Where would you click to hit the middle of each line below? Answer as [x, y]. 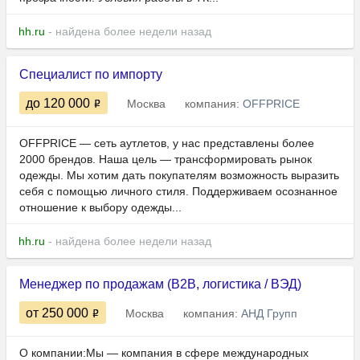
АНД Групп [269, 314]
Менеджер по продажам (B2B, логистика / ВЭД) [160, 284]
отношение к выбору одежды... [100, 208]
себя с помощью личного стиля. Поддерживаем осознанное [178, 192]
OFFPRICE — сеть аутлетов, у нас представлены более [167, 143]
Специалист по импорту [91, 75]
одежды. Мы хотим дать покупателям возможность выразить [179, 176]
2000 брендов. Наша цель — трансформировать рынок [166, 160]
